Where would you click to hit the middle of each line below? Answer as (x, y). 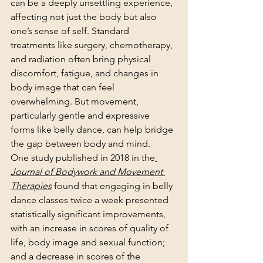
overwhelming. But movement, (76, 101)
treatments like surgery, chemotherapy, (93, 45)
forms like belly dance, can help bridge (93, 129)
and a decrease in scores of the (77, 256)
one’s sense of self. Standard (71, 31)
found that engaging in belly (113, 186)
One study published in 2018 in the (83, 158)
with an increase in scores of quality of (91, 228)
